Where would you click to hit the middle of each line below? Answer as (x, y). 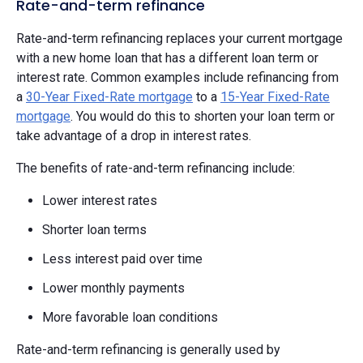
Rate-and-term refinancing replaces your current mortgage (179, 38)
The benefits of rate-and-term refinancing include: (156, 168)
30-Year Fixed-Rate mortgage (109, 96)
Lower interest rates (100, 200)
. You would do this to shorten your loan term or (203, 116)
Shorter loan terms (94, 229)
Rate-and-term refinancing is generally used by (148, 349)
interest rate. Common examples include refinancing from (177, 77)
